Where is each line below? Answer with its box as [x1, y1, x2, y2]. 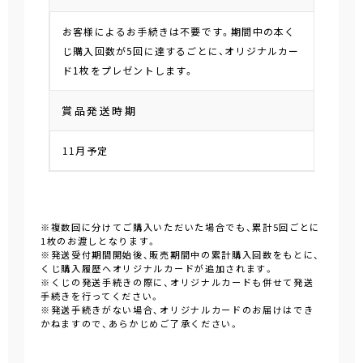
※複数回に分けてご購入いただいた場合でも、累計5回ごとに [41, 220, 321, 235]
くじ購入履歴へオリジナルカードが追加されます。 [41, 262, 275, 276]
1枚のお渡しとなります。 [41, 234, 158, 249]
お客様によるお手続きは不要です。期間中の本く [62, 24, 296, 40]
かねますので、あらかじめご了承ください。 [41, 317, 240, 331]
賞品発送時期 [62, 103, 138, 119]
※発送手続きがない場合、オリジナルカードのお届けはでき [41, 303, 314, 318]
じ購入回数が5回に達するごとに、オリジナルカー [62, 44, 300, 59]
